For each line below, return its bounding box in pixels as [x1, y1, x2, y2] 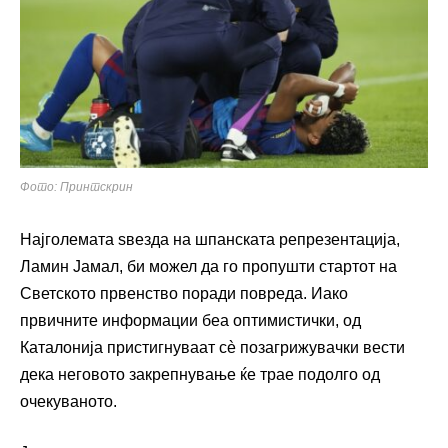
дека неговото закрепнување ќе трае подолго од [20, 365, 380, 383]
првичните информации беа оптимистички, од [20, 311, 361, 329]
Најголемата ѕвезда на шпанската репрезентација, [20, 230, 400, 248]
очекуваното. [20, 392, 117, 410]
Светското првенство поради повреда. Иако [20, 284, 348, 302]
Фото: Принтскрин [20, 179, 133, 194]
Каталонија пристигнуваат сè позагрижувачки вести [20, 338, 405, 356]
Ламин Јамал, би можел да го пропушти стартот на [20, 257, 397, 275]
